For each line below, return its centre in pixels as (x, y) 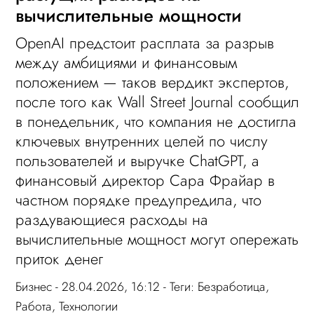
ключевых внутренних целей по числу (142, 141)
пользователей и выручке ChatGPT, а (138, 161)
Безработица (232, 287)
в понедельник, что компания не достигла (156, 122)
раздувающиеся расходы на (112, 220)
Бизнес (34, 287)
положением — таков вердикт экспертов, (152, 82)
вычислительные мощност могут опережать (157, 239)
